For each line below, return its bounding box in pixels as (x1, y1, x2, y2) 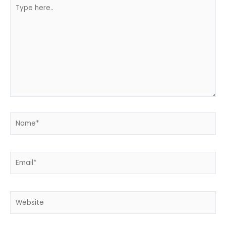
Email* (10, 151, 31, 161)
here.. (10, 8, 28, 18)
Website (10, 191, 38, 201)
